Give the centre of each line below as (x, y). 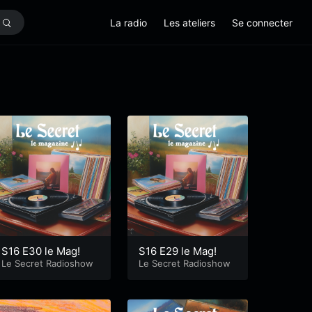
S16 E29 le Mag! (178, 251)
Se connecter (262, 22)
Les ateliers (189, 22)
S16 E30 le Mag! (41, 251)
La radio (128, 22)
